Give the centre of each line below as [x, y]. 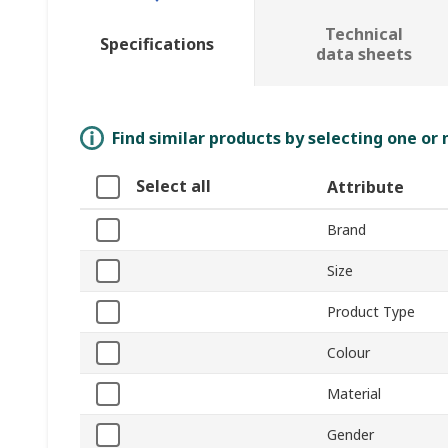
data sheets [363, 54]
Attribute [365, 187]
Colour [348, 353]
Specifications [156, 44]
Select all [173, 186]
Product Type [371, 312]
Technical [363, 34]
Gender [350, 435]
